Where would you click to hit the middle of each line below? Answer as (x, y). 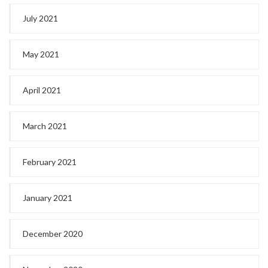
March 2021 (45, 126)
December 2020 (53, 233)
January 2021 (48, 197)
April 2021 (42, 90)
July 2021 (40, 18)
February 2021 (50, 162)
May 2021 (41, 54)
